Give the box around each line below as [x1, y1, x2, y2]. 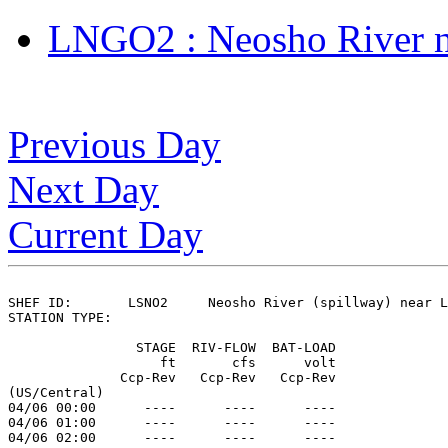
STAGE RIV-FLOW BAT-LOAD [8, 339, 336, 355]
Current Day [8, 212, 203, 256]
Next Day [8, 167, 159, 211]
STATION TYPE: [8, 309, 128, 325]
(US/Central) [8, 384, 104, 400]
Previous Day [8, 122, 221, 166]
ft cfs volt [8, 354, 336, 370]
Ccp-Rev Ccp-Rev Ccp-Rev [8, 369, 336, 385]
